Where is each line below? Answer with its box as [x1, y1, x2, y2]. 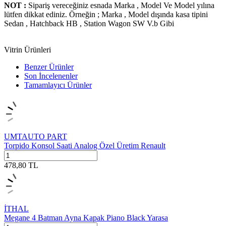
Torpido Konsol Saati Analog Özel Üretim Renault [4, 141, 165, 150]
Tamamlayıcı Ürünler [24, 80, 92, 89]
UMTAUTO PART [4, 132, 67, 141]
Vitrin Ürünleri [4, 45, 51, 54]
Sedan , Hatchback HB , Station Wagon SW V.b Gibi [4, 19, 174, 28]
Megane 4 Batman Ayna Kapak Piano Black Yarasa [4, 213, 168, 222]
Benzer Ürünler [24, 62, 74, 71]
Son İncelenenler [24, 71, 78, 80]
